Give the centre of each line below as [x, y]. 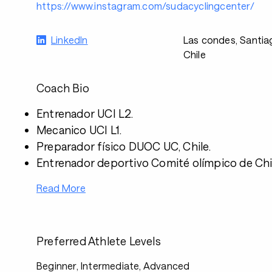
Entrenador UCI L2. [85, 114]
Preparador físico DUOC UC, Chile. [124, 146]
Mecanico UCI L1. [79, 130]
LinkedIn [70, 40]
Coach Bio [63, 88]
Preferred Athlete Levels [99, 241]
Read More [61, 188]
